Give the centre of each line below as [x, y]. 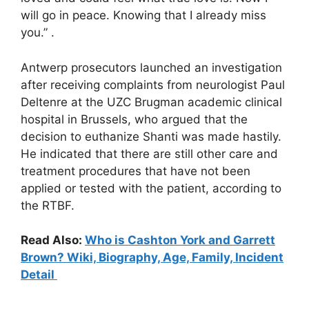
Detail [39, 275]
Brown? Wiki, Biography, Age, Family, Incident [152, 257]
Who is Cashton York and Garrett [180, 240]
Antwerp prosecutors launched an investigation [151, 67]
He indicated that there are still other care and [149, 153]
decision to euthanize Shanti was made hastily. [151, 136]
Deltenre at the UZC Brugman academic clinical [151, 102]
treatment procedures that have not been [136, 171]
